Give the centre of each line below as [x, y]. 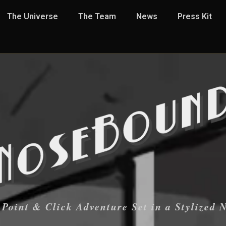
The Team [97, 16]
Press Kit [195, 16]
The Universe [33, 16]
